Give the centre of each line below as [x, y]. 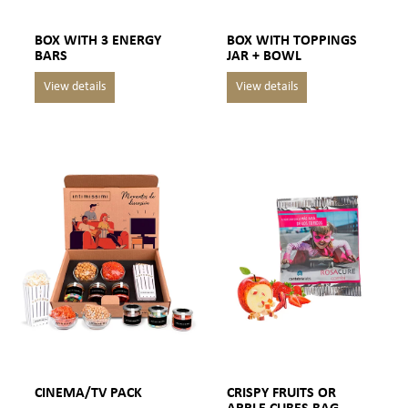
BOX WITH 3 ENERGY [98, 41]
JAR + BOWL [265, 56]
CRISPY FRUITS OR [282, 393]
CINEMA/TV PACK [89, 393]
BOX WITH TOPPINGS [292, 41]
